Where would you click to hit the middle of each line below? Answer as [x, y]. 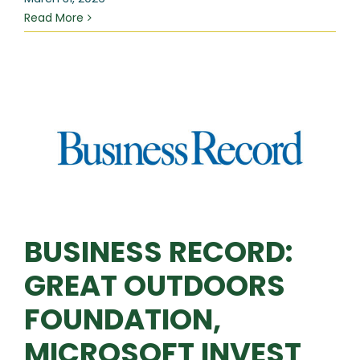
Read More [54, 18]
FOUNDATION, [123, 320]
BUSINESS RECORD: [158, 252]
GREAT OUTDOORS [155, 286]
